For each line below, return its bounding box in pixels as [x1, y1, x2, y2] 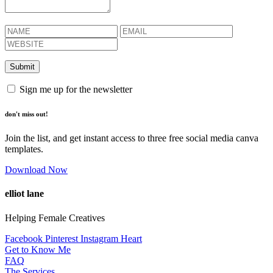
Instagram [80, 233, 118, 244]
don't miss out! [5, 110, 48, 118]
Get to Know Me [5, 244, 71, 255]
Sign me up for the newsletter [17, 84, 132, 95]
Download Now [5, 165, 68, 175]
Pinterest [45, 233, 78, 244]
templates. [5, 144, 43, 155]
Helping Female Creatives [5, 212, 105, 223]
